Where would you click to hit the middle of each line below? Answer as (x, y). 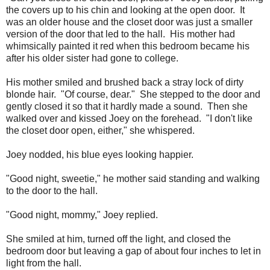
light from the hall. (44, 263)
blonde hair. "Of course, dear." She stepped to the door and (133, 94)
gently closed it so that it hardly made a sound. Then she (127, 106)
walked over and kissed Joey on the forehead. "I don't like (129, 118)
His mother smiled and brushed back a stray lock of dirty (125, 82)
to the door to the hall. (52, 190)
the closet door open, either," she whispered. (100, 130)
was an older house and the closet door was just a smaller (129, 22)
